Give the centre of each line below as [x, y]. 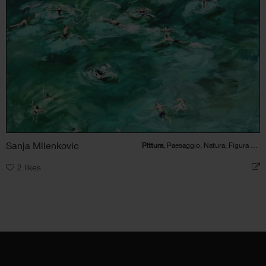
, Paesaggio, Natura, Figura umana [207, 145]
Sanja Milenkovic [42, 145]
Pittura [152, 145]
